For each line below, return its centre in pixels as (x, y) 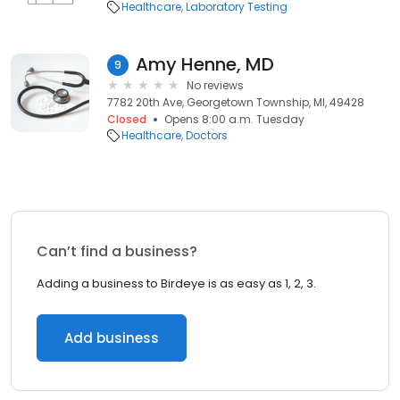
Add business (112, 338)
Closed (127, 119)
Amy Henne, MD (205, 64)
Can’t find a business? (117, 251)
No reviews (215, 85)
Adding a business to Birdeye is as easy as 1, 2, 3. (176, 283)
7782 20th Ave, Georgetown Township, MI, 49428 (236, 102)
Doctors (207, 135)
